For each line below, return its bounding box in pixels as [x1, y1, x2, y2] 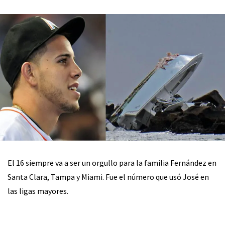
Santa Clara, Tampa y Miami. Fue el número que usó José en [8, 172, 209, 182]
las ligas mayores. [8, 186, 68, 196]
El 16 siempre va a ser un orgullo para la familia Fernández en [8, 158, 216, 168]
